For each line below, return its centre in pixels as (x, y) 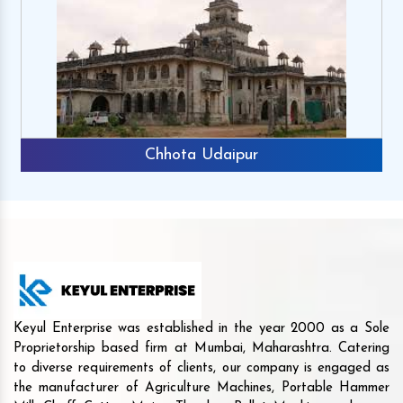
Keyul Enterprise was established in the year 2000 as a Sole (201, 329)
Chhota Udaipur (201, 155)
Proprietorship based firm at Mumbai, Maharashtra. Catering (201, 349)
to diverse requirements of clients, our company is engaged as (201, 369)
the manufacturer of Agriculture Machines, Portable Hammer (201, 389)
